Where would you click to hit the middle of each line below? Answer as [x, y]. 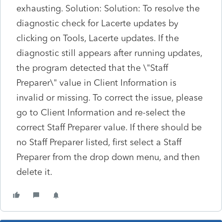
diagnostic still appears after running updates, [109, 53]
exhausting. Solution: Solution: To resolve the [108, 8]
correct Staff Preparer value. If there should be [109, 127]
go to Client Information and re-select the [101, 112]
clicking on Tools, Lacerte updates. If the [98, 38]
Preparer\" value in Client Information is [96, 83]
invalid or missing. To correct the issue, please [110, 97]
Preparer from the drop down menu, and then [108, 157]
